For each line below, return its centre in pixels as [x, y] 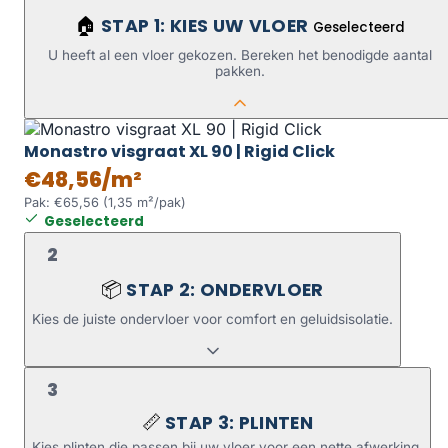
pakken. [240, 71]
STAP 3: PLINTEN [239, 422]
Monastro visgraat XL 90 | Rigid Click [179, 152]
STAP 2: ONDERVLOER [225, 290]
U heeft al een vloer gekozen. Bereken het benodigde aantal [240, 55]
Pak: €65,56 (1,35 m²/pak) [105, 203]
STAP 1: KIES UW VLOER [207, 26]
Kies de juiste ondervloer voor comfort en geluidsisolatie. [212, 319]
